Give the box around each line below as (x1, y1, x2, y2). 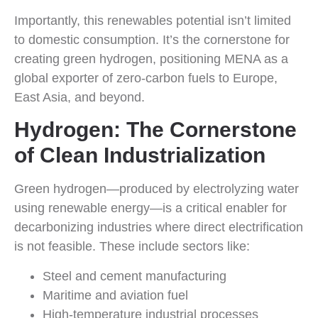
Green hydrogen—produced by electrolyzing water (14, 182, 299, 197)
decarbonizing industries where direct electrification (14, 220, 303, 235)
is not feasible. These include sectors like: (14, 239, 250, 254)
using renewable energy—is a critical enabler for (14, 201, 287, 216)
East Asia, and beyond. (14, 89, 145, 104)
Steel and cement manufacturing (43, 268, 226, 283)
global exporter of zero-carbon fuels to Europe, (14, 70, 278, 85)
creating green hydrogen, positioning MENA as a (14, 51, 288, 66)
